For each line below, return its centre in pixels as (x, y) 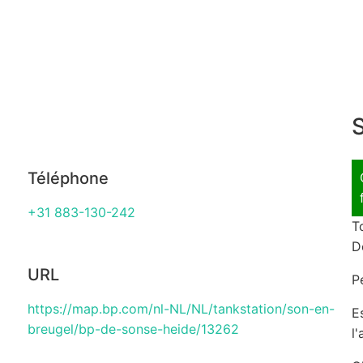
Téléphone (68, 179)
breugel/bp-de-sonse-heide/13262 (133, 329)
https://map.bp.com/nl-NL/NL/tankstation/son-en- (181, 309)
